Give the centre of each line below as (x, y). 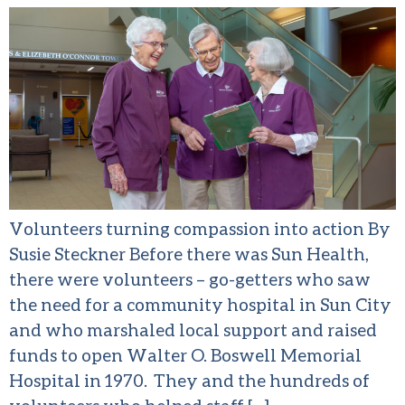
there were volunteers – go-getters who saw (190, 279)
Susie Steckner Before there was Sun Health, (189, 254)
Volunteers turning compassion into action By (200, 229)
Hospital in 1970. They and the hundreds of (189, 381)
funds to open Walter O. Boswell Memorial (185, 355)
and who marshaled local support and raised (193, 330)
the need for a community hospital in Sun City (200, 305)
